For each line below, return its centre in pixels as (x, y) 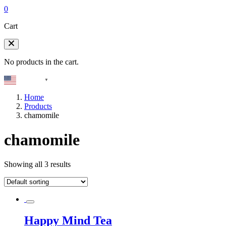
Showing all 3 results (37, 164)
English (30, 80)
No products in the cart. (41, 62)
